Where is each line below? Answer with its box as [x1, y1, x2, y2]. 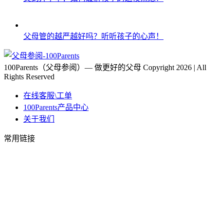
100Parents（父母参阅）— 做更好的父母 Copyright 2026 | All [4, 63, 206, 72]
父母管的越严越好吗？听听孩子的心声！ [23, 32, 163, 40]
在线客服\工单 [23, 91, 72, 100]
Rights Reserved [4, 72, 54, 81]
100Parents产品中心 [23, 103, 89, 111]
